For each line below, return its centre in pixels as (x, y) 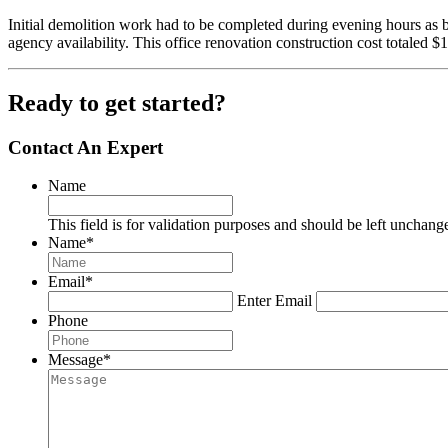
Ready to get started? (117, 102)
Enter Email (274, 301)
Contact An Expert (85, 147)
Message (75, 360)
